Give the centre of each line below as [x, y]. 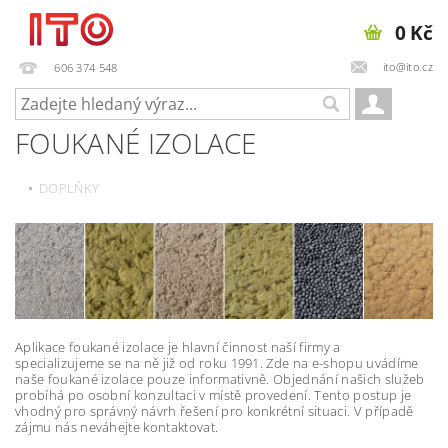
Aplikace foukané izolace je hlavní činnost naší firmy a [178, 347]
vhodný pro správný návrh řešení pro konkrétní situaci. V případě [214, 411]
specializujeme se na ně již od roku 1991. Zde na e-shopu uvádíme [217, 363]
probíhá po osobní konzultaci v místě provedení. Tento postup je [213, 395]
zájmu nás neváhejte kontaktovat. [117, 427]
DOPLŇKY [69, 188]
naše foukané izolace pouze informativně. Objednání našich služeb [220, 379]
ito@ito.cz [407, 66]
